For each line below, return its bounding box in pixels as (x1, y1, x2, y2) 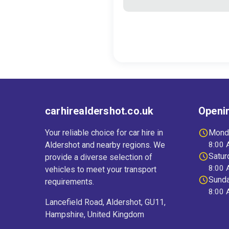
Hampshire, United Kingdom (45, 210, 144, 220)
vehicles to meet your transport (45, 165, 156, 175)
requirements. (45, 177, 94, 187)
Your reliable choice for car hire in (45, 128, 163, 138)
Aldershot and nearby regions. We (45, 140, 165, 150)
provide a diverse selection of (45, 152, 152, 163)
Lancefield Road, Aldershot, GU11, (45, 197, 166, 208)
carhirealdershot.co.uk (45, 105, 154, 118)
